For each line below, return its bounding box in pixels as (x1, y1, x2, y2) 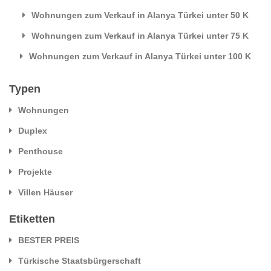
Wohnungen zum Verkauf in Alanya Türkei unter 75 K (31, 30, 249, 41)
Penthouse (18, 146, 63, 156)
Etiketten (9, 212, 55, 225)
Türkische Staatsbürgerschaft (18, 255, 141, 266)
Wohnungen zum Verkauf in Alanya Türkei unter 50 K (31, 10, 249, 20)
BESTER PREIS (18, 235, 79, 245)
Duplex (18, 125, 47, 135)
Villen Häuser (18, 187, 73, 197)
